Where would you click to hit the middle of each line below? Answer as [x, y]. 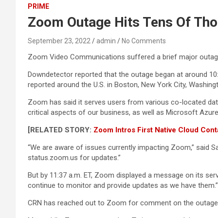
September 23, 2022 [59, 41]
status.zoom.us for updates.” [74, 158]
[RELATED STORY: [61, 130]
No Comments [144, 41]
